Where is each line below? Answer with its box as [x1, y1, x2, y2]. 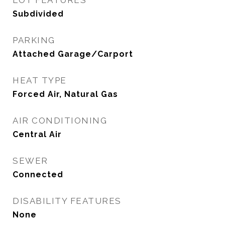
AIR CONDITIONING [13, 116, 107, 126]
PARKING [13, 35, 55, 45]
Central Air [13, 130, 62, 139]
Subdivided [13, 9, 64, 19]
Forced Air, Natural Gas [13, 89, 118, 99]
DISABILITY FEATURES [13, 196, 122, 206]
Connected [13, 170, 63, 179]
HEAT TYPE [13, 75, 67, 85]
